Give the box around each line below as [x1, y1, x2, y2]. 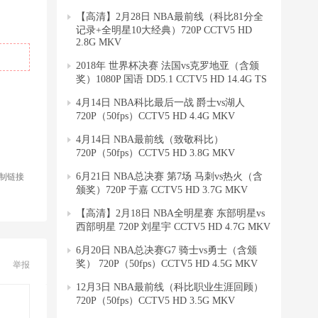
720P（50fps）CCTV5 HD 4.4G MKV [76, 111, 235, 121]
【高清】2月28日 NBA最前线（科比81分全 [76, 11, 263, 22]
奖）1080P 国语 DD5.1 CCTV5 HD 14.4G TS [76, 74, 267, 84]
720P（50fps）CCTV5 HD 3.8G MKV [76, 148, 235, 158]
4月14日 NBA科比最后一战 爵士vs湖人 [76, 97, 245, 108]
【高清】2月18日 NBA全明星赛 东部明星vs [76, 208, 265, 219]
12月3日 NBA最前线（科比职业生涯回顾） [76, 282, 263, 292]
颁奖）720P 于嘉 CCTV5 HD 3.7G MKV [76, 185, 248, 194]
